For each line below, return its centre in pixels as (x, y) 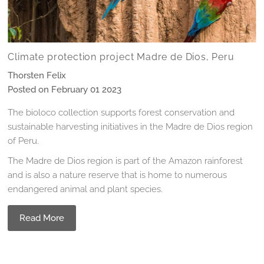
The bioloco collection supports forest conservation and (121, 112)
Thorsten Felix (37, 75)
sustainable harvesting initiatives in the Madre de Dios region (131, 126)
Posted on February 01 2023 (65, 89)
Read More (42, 218)
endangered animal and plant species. (85, 189)
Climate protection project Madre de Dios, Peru (121, 57)
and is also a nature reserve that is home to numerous (118, 175)
